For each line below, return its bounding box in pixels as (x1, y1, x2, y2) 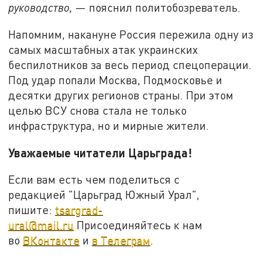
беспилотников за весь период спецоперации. (8, 57, 252, 71)
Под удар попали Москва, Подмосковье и (8, 73, 223, 87)
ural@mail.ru (8, 218, 74, 232)
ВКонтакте (23, 233, 80, 247)
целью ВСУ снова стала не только (8, 103, 187, 117)
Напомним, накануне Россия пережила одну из (8, 27, 254, 41)
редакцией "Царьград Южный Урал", (8, 188, 200, 202)
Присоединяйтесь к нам (74, 218, 203, 232)
